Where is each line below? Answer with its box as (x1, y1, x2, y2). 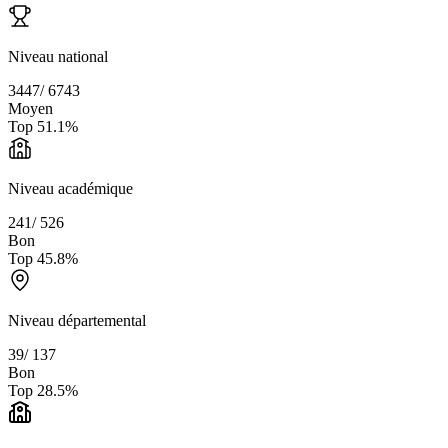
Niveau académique (8, 180, 133, 198)
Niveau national (8, 48, 108, 66)
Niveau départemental (8, 312, 146, 330)
